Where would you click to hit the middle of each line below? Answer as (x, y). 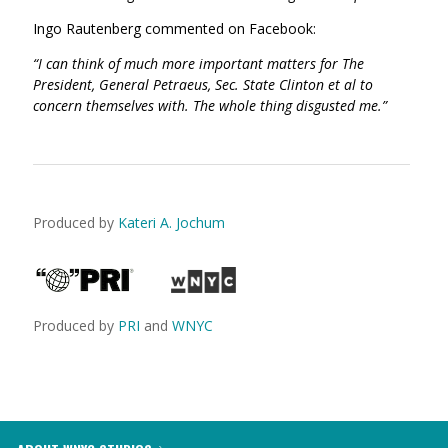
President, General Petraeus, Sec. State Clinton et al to (203, 84)
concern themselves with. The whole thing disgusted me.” (210, 105)
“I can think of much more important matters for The (198, 63)
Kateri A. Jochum (171, 222)
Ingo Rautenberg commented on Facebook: (174, 28)
